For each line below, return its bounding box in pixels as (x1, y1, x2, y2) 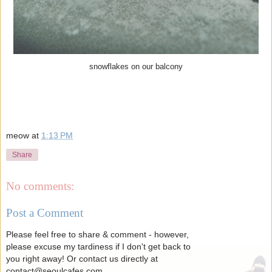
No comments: (6, 180, 74, 193)
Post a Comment (6, 206, 83, 219)
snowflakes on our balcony (89, 63, 183, 72)
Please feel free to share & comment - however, (6, 229, 189, 240)
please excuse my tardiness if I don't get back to (6, 242, 191, 252)
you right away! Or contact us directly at (6, 254, 158, 264)
